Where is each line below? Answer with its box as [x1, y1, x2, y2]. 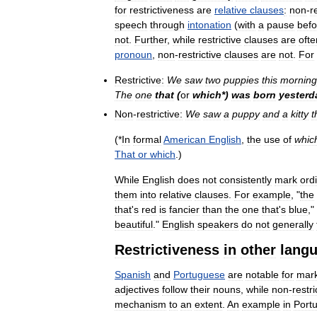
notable [246, 268, 279, 280]
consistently [219, 173, 272, 185]
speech [115, 18, 147, 30]
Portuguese [173, 268, 225, 280]
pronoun [115, 48, 152, 60]
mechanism [115, 298, 166, 310]
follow [162, 283, 188, 295]
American [163, 133, 206, 145]
